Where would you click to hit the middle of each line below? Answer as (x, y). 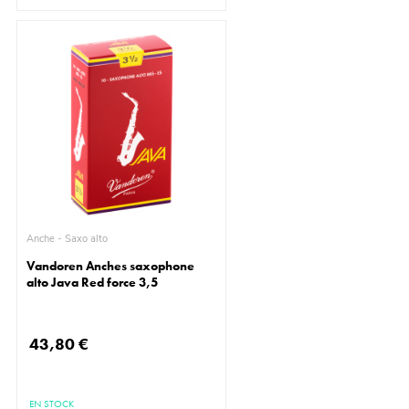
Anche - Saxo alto (87, 239)
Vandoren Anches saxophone (111, 266)
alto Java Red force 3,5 (93, 283)
